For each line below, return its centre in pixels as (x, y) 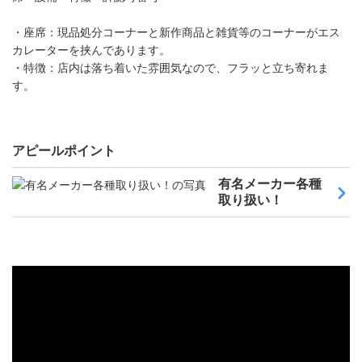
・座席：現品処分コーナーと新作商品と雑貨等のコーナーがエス (176, 32)
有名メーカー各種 (270, 184)
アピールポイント (64, 151)
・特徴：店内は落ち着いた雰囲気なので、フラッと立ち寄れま (170, 68)
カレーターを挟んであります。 (91, 50)
